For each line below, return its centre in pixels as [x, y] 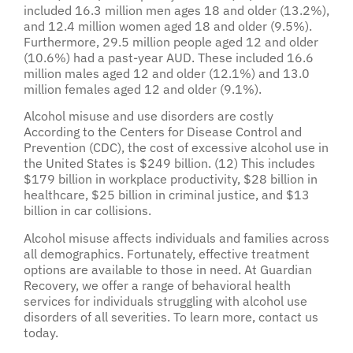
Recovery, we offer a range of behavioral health [157, 285]
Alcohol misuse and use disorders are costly [149, 116]
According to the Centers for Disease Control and [163, 132]
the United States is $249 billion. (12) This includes [169, 163]
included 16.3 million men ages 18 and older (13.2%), [176, 11]
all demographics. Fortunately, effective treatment [167, 253]
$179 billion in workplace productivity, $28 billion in [171, 179]
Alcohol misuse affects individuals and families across [176, 238]
